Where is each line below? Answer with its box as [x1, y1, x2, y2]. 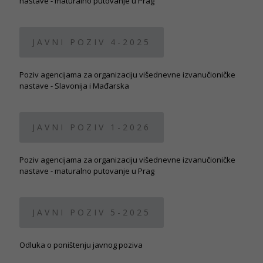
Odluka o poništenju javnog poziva [19, 240, 143, 250]
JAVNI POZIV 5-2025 [32, 207, 151, 218]
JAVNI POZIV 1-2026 [32, 122, 151, 133]
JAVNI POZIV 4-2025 [32, 36, 151, 48]
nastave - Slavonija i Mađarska [19, 80, 129, 91]
